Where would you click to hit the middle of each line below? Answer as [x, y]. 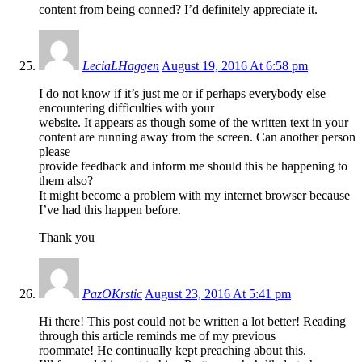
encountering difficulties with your [126, 107]
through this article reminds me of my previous [157, 335]
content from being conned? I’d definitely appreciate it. [178, 9]
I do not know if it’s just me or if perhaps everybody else [182, 93]
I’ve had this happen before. [110, 209]
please [55, 151]
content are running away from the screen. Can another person [197, 137]
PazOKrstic [112, 293]
